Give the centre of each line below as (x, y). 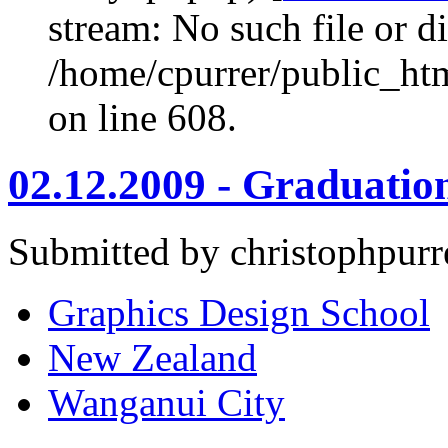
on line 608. (142, 117)
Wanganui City (166, 402)
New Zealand (152, 357)
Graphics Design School (239, 312)
